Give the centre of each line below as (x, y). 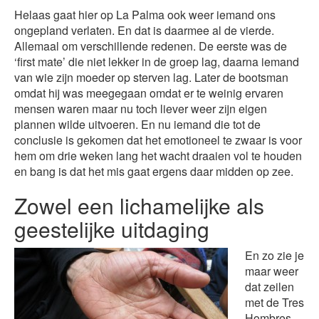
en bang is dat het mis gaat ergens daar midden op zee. (154, 171)
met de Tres (274, 302)
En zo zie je (274, 255)
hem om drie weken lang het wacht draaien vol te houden (158, 155)
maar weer (272, 271)
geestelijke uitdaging (112, 229)
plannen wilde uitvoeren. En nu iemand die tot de (137, 124)
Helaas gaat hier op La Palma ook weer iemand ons (145, 14)
